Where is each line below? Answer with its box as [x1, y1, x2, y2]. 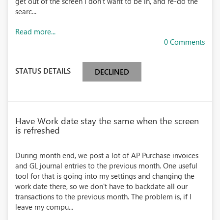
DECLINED [95, 67, 129, 77]
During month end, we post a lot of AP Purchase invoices [15, 150, 198, 160]
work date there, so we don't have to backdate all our [15, 181, 188, 191]
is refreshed [15, 124, 60, 136]
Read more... [15, 27, 55, 36]
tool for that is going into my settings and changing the [15, 171, 194, 181]
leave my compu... [15, 202, 73, 212]
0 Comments [164, 37, 205, 47]
